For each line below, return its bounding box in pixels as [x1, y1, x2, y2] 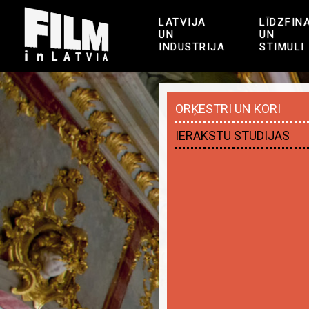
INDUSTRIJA [159, 40, 225, 53]
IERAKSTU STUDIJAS [175, 128, 290, 143]
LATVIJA [159, 15, 206, 28]
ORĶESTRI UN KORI [175, 101, 281, 117]
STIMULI [259, 40, 305, 53]
